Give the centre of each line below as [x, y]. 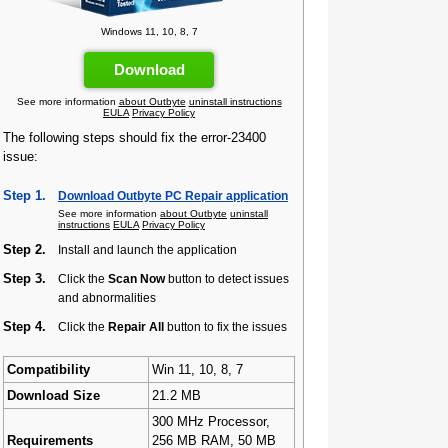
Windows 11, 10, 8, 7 [149, 31]
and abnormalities [107, 297]
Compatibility [48, 369]
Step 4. [24, 326]
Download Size [53, 395]
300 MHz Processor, [211, 421]
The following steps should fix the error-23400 [134, 137]
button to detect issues [227, 278]
